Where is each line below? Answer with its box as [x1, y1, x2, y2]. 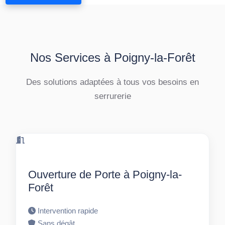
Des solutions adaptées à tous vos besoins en [26, 77, 199, 87]
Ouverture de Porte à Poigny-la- [28, 168, 182, 181]
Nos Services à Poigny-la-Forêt [30, 51, 195, 65]
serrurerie [94, 91, 131, 101]
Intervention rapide [38, 206, 98, 215]
